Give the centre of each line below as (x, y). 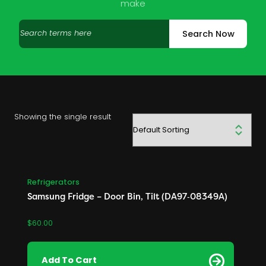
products (38, 36)
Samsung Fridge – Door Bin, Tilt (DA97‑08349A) (128, 196)
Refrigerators (54, 182)
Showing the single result (63, 118)
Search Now (208, 34)
